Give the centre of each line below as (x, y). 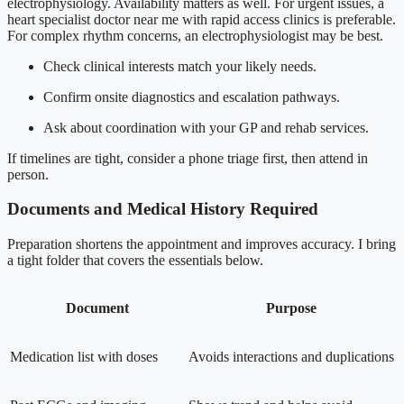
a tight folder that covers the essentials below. (135, 260)
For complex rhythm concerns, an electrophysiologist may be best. (195, 35)
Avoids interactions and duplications (291, 356)
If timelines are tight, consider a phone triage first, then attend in (188, 158)
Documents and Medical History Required (163, 209)
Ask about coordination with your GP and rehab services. (206, 127)
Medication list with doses (84, 356)
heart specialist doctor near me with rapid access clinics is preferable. (202, 19)
